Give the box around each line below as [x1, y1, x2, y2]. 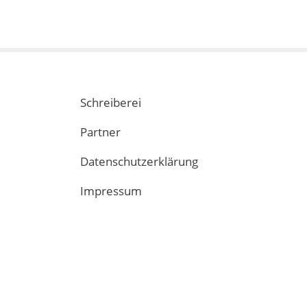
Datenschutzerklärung [80, 153, 198, 169]
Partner [80, 124, 121, 140]
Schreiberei [80, 95, 141, 110]
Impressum [80, 183, 142, 199]
